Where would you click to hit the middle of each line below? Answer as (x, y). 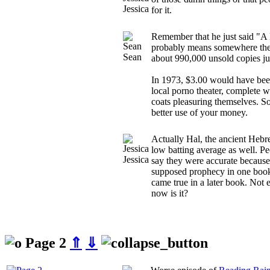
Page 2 (46, 243)
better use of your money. (199, 112)
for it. (162, 10)
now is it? (170, 193)
